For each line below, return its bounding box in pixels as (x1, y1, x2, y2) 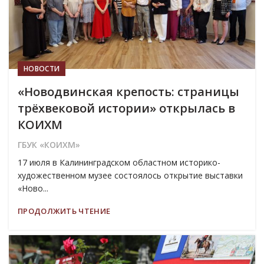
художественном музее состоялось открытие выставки (18, 169, 243, 181)
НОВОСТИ (24, 63, 60, 74)
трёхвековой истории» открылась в (18, 100, 235, 116)
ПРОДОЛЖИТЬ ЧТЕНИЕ (18, 205, 111, 216)
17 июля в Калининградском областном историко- (18, 156, 220, 168)
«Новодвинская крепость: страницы (18, 83, 239, 100)
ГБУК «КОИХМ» (18, 138, 80, 150)
